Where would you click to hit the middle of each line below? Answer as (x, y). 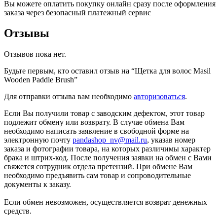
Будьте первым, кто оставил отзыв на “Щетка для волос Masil (107, 71)
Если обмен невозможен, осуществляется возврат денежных (106, 202)
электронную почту (38, 140)
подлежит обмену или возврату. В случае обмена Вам (94, 122)
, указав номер (171, 140)
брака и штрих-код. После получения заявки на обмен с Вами (108, 158)
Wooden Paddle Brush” (41, 80)
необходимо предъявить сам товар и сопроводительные (97, 176)
